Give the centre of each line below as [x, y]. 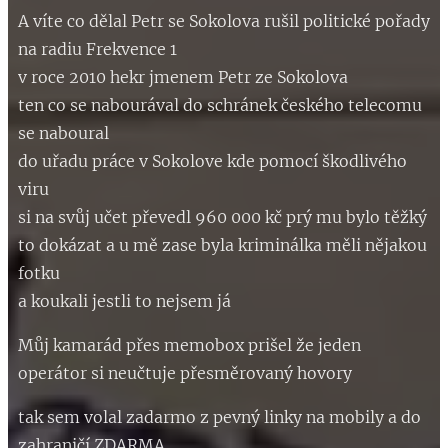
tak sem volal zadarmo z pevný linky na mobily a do [219, 416]
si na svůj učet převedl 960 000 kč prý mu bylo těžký [222, 216]
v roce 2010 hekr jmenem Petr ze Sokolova [185, 76]
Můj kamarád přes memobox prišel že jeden [189, 344]
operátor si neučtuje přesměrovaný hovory [185, 372]
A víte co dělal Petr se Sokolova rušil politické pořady [224, 20]
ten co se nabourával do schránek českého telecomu [220, 104]
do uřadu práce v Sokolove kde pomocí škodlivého [212, 160]
